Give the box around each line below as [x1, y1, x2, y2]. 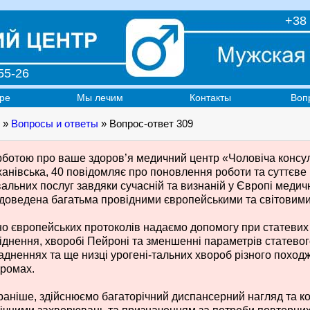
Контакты [190, 92, 231, 103]
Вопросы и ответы [11, 118, 98, 129]
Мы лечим [76, 92, 123, 103]
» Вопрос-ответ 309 [98, 118, 193, 129]
